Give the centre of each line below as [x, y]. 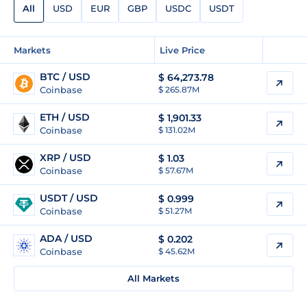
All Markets [153, 278]
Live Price [182, 50]
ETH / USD [65, 117]
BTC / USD [65, 77]
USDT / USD [69, 198]
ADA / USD [66, 238]
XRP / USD [65, 158]
